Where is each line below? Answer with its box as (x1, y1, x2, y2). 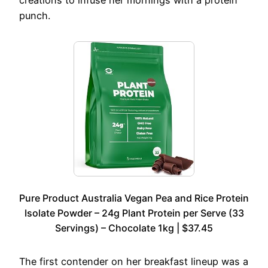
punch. (19, 9, 50, 22)
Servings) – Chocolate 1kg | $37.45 (55, 221, 213, 234)
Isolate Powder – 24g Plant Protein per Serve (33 (24, 206, 244, 219)
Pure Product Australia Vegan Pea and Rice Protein (19, 191, 249, 204)
